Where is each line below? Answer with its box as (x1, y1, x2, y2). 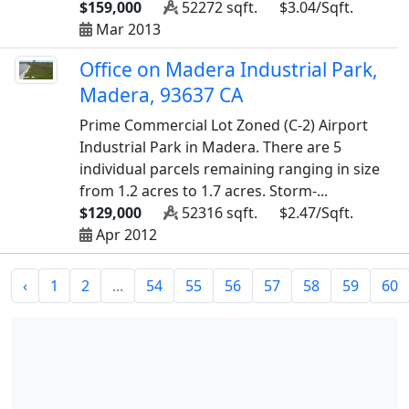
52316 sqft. (178, 203, 258, 223)
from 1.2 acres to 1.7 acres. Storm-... (79, 181, 329, 201)
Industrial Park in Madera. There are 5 (79, 137, 342, 157)
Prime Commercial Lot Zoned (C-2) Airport (79, 115, 369, 135)
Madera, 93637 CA (79, 82, 244, 108)
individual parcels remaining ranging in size (79, 159, 381, 179)
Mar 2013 (92, 19, 162, 39)
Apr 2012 (92, 225, 158, 245)
